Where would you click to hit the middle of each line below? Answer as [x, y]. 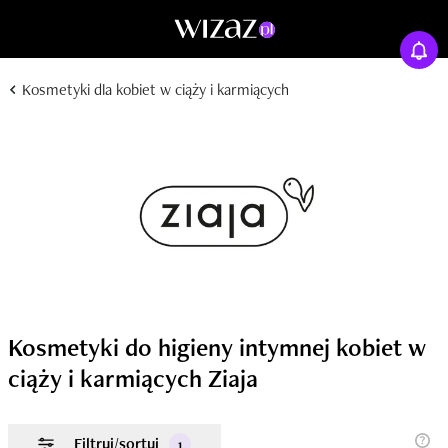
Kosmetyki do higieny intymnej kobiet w [217, 347]
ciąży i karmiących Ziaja [133, 378]
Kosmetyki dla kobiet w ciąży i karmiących [153, 89]
